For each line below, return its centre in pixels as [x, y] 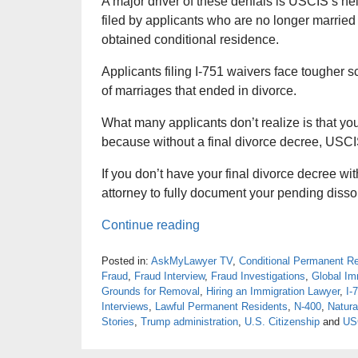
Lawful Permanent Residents [221, 306]
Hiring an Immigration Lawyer [273, 291]
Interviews [125, 306]
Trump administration [189, 321]
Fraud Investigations [258, 276]
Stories [118, 321]
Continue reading [151, 225]
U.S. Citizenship [282, 321]
